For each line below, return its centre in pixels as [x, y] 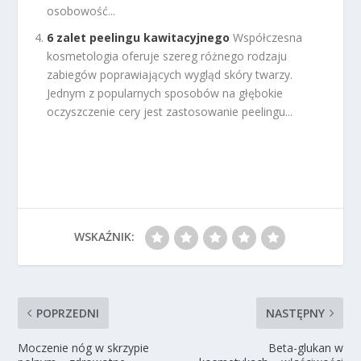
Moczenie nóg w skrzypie [84, 348]
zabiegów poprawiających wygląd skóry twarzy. [170, 75]
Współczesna [268, 38]
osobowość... [81, 11]
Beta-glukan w [305, 348]
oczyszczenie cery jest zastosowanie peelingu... [170, 112]
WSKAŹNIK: [104, 237]
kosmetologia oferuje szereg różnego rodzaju [167, 56]
